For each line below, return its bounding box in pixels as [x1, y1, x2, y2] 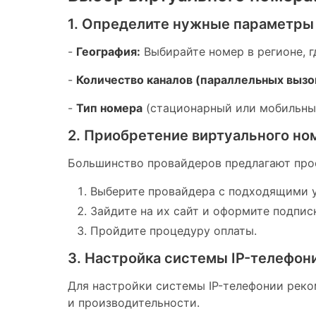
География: [76, 44, 140, 59]
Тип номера [76, 100, 142, 115]
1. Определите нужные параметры [68, 15, 314, 32]
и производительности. [68, 295, 200, 310]
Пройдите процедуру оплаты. [90, 223, 257, 238]
